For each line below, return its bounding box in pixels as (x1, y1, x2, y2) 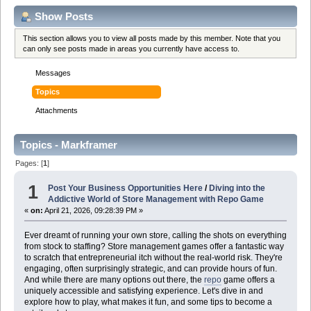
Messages (35, 68, 72, 77)
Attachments (35, 106, 78, 115)
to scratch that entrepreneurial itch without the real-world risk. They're (24, 253, 283, 263)
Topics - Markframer (20, 138, 117, 151)
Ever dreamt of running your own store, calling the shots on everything (24, 230, 287, 241)
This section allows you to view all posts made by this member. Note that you (23, 33, 281, 42)
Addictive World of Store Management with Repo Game (48, 194, 264, 205)
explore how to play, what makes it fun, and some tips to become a (24, 297, 272, 308)
